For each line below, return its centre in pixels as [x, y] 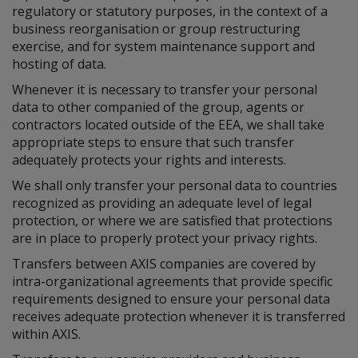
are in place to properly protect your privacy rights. [165, 238]
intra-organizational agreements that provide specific [172, 281]
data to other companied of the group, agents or [158, 107]
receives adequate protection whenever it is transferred [179, 316]
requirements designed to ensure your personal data [171, 299]
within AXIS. [46, 334]
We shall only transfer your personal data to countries [175, 185]
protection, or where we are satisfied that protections [172, 221]
